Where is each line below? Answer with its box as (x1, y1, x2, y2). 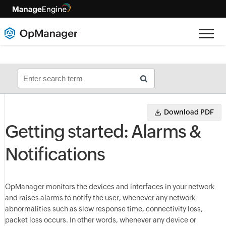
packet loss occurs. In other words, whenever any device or (5, 216, 196, 224)
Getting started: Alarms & (5, 122, 201, 142)
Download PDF (164, 108, 214, 116)
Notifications (5, 144, 105, 164)
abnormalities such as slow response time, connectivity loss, (5, 205, 203, 213)
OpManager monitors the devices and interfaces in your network (5, 183, 214, 191)
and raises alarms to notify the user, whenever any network (5, 194, 195, 202)
